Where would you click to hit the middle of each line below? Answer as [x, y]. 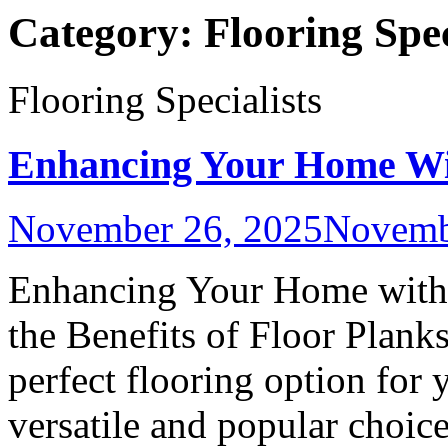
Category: [106, 32]
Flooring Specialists [165, 99]
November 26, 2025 [165, 229]
